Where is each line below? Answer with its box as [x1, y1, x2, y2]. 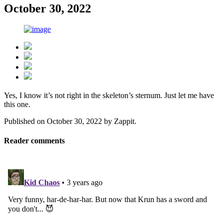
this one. [4, 100, 30, 109]
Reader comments [4, 136, 65, 145]
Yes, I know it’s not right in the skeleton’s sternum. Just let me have [4, 91, 214, 100]
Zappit [114, 117, 134, 126]
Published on [4, 117, 47, 126]
